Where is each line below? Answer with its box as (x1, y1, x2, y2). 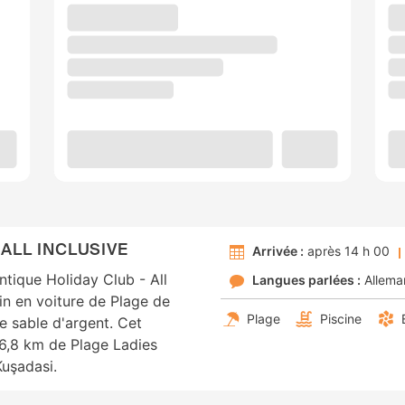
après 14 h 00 (304, 243, 390, 259)
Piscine (320, 311, 362, 327)
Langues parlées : (252, 272, 361, 288)
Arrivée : (252, 243, 304, 259)
